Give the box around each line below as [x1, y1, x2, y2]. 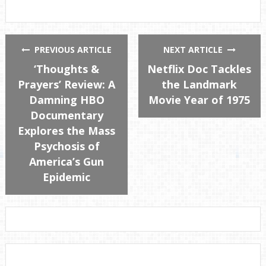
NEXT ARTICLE [163, 44, 227, 56]
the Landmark [161, 77, 237, 92]
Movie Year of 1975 [148, 93, 251, 107]
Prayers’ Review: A [18, 77, 116, 92]
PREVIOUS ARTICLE [30, 44, 112, 56]
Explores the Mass [18, 123, 116, 138]
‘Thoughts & [34, 62, 100, 77]
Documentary [30, 108, 103, 123]
